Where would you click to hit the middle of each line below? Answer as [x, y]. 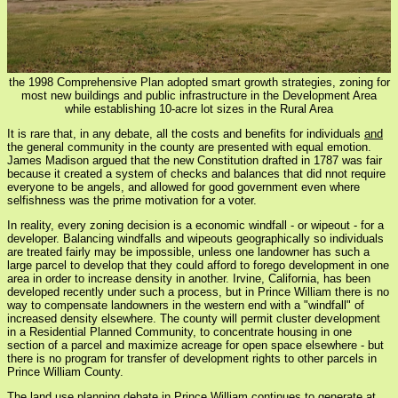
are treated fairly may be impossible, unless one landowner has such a [188, 252]
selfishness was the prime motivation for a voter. [132, 201]
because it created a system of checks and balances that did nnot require [196, 174]
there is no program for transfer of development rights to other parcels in [192, 359]
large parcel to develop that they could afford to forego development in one [198, 266]
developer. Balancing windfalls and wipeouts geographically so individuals [195, 239]
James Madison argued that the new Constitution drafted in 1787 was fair [195, 161]
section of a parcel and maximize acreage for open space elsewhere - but [195, 346]
